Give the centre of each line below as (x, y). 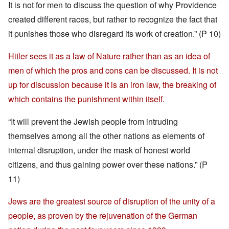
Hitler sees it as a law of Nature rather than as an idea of (109, 56)
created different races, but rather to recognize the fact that (113, 19)
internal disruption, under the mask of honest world (99, 150)
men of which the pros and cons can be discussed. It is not (113, 71)
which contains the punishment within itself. (86, 99)
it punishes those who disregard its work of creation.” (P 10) (114, 34)
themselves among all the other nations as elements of (106, 136)
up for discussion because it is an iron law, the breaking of (112, 85)
